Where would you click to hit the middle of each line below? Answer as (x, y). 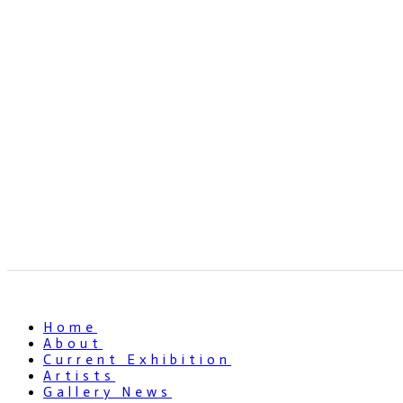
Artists (79, 376)
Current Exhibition (137, 360)
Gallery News (107, 393)
